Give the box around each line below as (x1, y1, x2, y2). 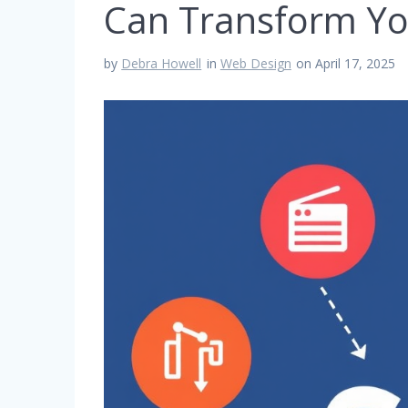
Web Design (219, 54, 291, 72)
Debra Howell (121, 54, 202, 72)
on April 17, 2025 (296, 54, 396, 72)
